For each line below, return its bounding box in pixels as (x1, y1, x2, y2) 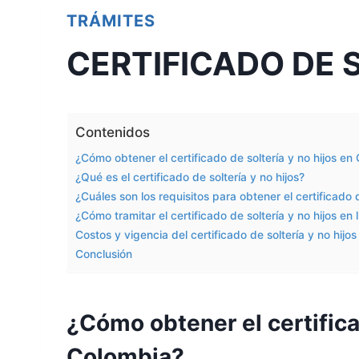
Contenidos (75, 124, 150, 141)
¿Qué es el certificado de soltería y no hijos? (75, 171, 305, 184)
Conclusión (75, 248, 132, 260)
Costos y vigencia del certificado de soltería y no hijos (75, 228, 357, 241)
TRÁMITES (67, 11, 155, 30)
